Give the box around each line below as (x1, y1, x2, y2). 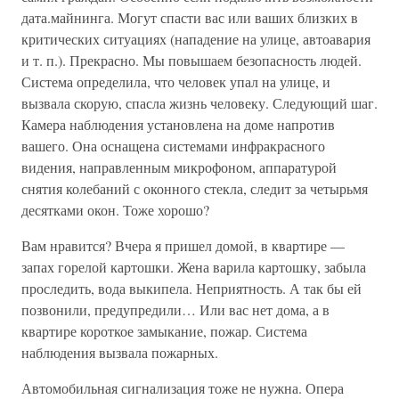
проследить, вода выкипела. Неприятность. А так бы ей (21, 279, 362, 297)
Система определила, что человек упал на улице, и (21, 72, 330, 91)
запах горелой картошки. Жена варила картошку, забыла (21, 257, 366, 276)
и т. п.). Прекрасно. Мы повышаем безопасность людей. (21, 51, 362, 69)
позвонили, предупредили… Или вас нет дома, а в (21, 300, 330, 319)
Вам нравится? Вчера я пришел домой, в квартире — (21, 236, 345, 255)
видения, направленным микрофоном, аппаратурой (21, 158, 337, 176)
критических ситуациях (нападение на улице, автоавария (21, 29, 370, 48)
